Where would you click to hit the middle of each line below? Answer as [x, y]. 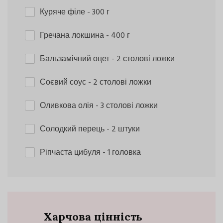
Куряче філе [63, 12]
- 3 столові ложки [127, 106]
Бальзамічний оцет [76, 59]
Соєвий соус [64, 82]
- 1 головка [122, 153]
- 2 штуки [123, 129]
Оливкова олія [68, 106]
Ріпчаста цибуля [71, 153]
